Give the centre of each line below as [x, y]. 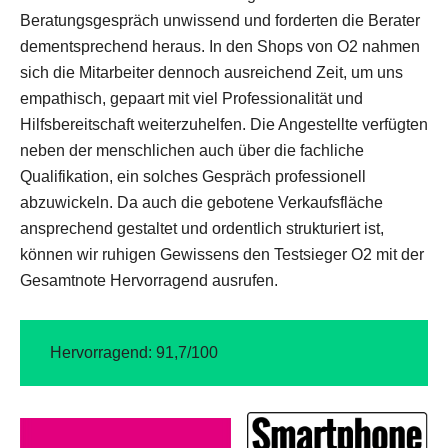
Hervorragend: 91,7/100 [134, 352]
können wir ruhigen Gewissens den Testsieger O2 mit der [222, 254]
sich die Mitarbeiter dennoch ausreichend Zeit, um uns [211, 72]
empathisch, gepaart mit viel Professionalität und [191, 98]
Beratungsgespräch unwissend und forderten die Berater [220, 20]
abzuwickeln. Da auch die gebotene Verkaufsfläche [201, 202]
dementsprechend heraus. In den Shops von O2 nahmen [220, 46]
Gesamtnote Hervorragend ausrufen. [149, 280]
